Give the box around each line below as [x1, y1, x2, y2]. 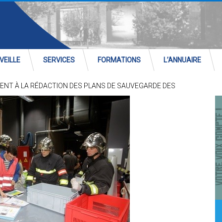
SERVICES [43, 56, 75, 64]
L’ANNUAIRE [164, 56, 201, 64]
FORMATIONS [98, 56, 141, 64]
